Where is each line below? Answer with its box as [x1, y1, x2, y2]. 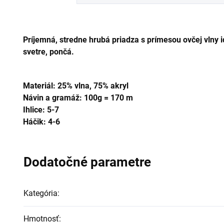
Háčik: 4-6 [23, 117, 60, 126]
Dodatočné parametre [23, 154, 151, 169]
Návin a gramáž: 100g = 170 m [23, 93, 133, 102]
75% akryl [93, 81, 128, 90]
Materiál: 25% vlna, [23, 81, 93, 90]
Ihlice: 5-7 [23, 105, 59, 114]
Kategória [23, 188, 57, 198]
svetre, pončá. [23, 47, 76, 56]
